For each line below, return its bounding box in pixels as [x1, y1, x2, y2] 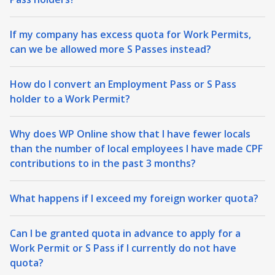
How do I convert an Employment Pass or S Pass [10, 77, 236, 91]
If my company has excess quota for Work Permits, [10, 28, 251, 42]
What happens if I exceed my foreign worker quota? [10, 192, 258, 206]
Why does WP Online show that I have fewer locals [10, 127, 250, 141]
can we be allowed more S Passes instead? [10, 42, 211, 56]
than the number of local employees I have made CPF [10, 142, 263, 156]
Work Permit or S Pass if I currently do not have [10, 241, 236, 255]
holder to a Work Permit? [10, 92, 130, 106]
